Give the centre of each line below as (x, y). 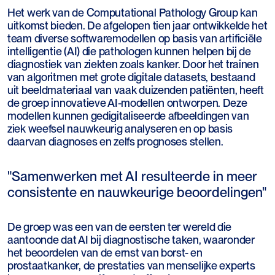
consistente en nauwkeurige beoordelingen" (137, 192)
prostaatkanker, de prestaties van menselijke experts (131, 266)
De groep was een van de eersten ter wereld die (120, 227)
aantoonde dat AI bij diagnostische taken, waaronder (131, 240)
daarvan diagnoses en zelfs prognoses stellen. (115, 142)
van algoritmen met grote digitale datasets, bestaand (131, 77)
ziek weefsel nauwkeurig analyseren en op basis (120, 129)
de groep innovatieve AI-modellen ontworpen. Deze (127, 103)
